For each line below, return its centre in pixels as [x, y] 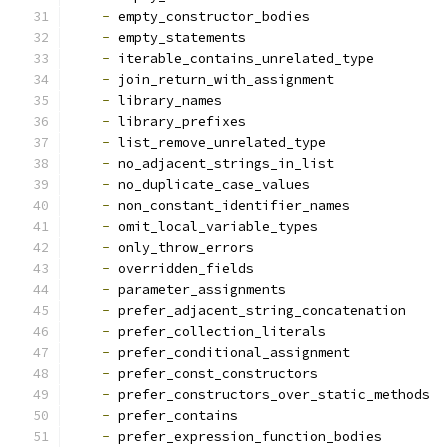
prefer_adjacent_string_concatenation [258, 310]
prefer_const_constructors [214, 373]
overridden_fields [182, 268]
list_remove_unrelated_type [218, 142]
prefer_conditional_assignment [230, 352]
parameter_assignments [198, 289]
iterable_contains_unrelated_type [242, 58]
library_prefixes [178, 121]
